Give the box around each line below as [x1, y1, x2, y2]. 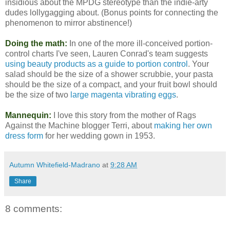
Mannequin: [5, 111, 51, 120]
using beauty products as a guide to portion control [5, 60, 188, 69]
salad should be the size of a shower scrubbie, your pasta [5, 70, 213, 79]
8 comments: [5, 203, 62, 215]
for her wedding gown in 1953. [43, 131, 155, 141]
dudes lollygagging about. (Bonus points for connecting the [5, 8, 218, 17]
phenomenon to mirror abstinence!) [5, 18, 132, 28]
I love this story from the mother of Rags [51, 111, 196, 120]
